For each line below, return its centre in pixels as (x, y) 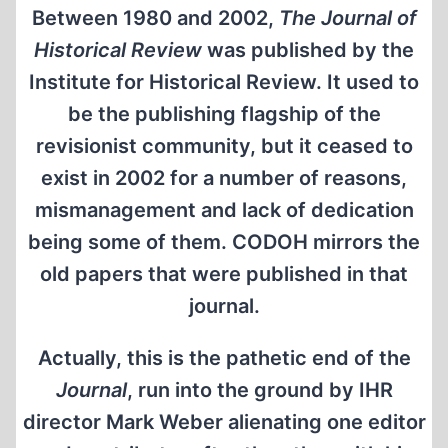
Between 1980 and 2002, (155, 18)
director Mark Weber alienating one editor (224, 422)
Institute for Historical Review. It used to (224, 82)
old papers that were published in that (224, 274)
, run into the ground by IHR (259, 390)
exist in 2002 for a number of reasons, (224, 178)
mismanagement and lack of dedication (224, 210)
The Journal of (347, 18)
